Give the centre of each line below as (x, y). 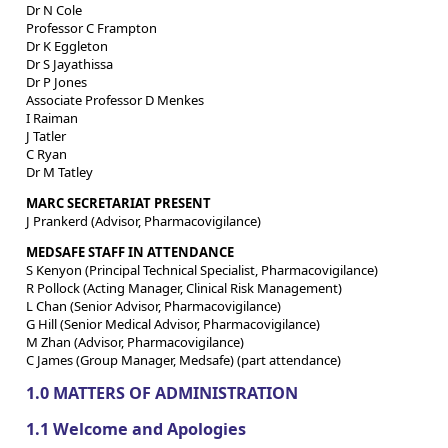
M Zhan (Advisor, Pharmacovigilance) (135, 342)
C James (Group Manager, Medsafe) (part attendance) (183, 360)
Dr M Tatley (59, 172)
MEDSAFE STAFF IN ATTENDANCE (130, 252)
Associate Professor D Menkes (115, 100)
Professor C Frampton (91, 28)
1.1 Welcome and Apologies (136, 428)
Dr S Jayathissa (69, 64)
